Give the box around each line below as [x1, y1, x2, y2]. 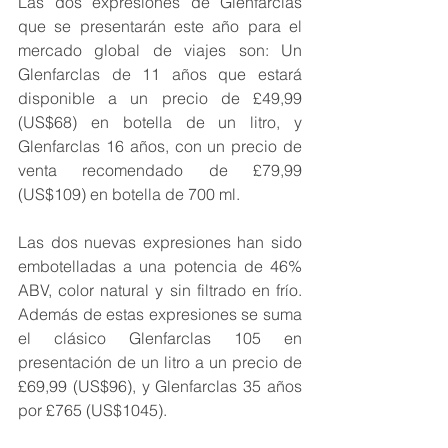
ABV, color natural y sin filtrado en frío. [18, 280, 302, 301]
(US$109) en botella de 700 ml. [18, 184, 244, 205]
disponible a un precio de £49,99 [18, 88, 302, 109]
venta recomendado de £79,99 [18, 160, 302, 181]
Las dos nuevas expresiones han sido [18, 232, 302, 253]
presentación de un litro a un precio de [18, 352, 302, 373]
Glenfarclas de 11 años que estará [18, 64, 302, 85]
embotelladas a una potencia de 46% [18, 256, 302, 277]
